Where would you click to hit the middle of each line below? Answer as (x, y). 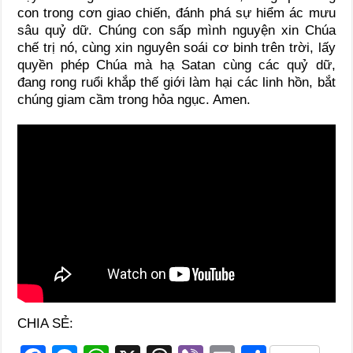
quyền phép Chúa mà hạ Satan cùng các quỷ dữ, (176, 65)
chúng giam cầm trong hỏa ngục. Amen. (134, 99)
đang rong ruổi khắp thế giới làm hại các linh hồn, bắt (176, 82)
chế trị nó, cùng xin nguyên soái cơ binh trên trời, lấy (176, 47)
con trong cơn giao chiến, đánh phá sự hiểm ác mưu (176, 13)
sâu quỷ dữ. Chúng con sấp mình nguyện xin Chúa (176, 30)
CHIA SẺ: (46, 324)
